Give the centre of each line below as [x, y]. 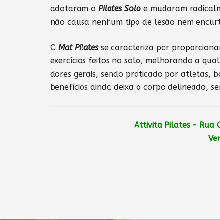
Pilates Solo [120, 9]
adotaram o [74, 9]
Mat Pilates [78, 48]
